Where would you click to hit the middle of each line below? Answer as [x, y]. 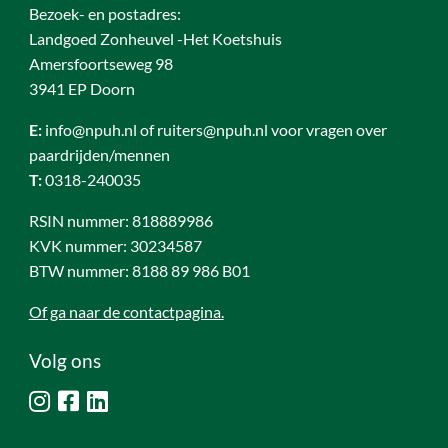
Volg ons [64, 360]
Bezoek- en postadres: [104, 13]
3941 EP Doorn [81, 88]
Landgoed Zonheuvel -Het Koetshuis [155, 38]
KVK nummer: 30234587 [115, 245]
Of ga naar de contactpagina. [126, 311]
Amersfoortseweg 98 [100, 63]
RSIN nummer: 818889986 [120, 220]
